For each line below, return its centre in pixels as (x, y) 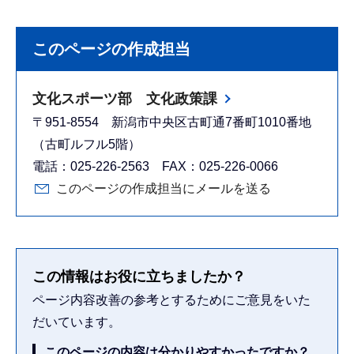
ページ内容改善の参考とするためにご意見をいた (171, 299)
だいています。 (77, 322)
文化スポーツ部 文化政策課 (125, 98)
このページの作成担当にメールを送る (164, 188)
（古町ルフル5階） (87, 144)
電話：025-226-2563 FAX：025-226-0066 (155, 166)
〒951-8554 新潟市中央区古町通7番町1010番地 (172, 122)
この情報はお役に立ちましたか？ (139, 276)
